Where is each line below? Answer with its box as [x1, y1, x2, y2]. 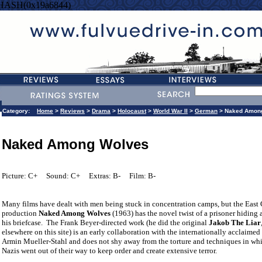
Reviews [60, 108, 85, 114]
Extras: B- [89, 171, 120, 181]
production [2, 209, 39, 218]
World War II [153, 108, 188, 114]
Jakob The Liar [209, 218, 261, 227]
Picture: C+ [2, 171, 37, 181]
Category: [2, 108, 37, 114]
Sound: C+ [46, 171, 80, 181]
